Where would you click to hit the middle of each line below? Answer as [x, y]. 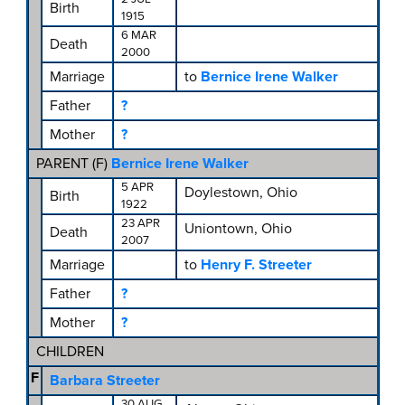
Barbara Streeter [104, 381]
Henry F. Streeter [256, 265]
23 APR [140, 224]
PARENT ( [66, 164]
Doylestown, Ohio [240, 193]
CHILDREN [70, 352]
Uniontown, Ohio [238, 229]
